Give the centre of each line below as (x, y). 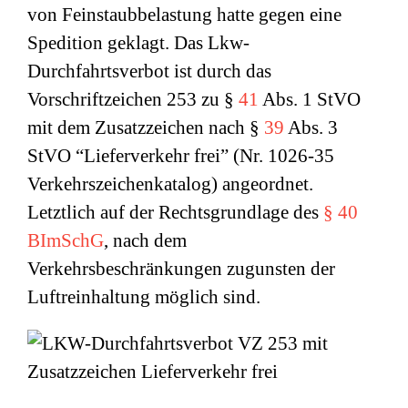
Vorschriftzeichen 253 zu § (133, 99)
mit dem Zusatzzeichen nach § (146, 127)
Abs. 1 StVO (310, 99)
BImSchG (66, 240)
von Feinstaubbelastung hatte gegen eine (184, 15)
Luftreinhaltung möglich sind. (144, 297)
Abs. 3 (311, 127)
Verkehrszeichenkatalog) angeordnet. (170, 184)
